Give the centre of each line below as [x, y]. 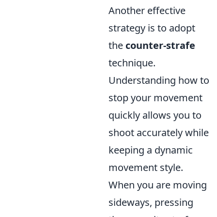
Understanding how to [159, 80]
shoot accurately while [159, 132]
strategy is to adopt [152, 28]
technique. [132, 63]
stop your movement [155, 98]
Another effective [147, 10]
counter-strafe [160, 45]
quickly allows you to [155, 115]
